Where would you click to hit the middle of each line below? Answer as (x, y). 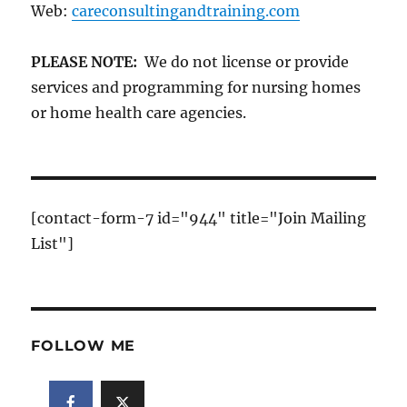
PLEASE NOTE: (88, 61)
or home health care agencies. (139, 112)
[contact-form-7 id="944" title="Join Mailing (199, 218)
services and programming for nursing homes (196, 87)
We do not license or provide (247, 61)
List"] (53, 243)
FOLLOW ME (84, 345)
